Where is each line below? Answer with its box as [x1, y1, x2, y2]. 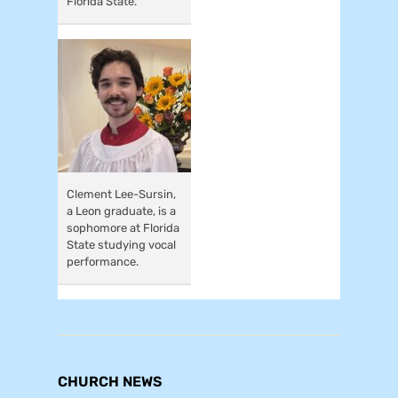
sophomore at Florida [67, 220, 179, 235]
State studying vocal [67, 237, 176, 251]
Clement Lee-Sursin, [67, 187, 176, 201]
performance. [67, 254, 139, 268]
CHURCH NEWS [58, 372, 162, 390]
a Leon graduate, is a [67, 203, 176, 218]
